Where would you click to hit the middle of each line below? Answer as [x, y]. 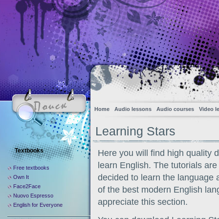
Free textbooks [31, 168]
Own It [21, 177]
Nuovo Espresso [33, 196]
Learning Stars [135, 131]
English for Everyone [38, 205]
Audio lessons [133, 109]
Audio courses [175, 109]
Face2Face [27, 186]
